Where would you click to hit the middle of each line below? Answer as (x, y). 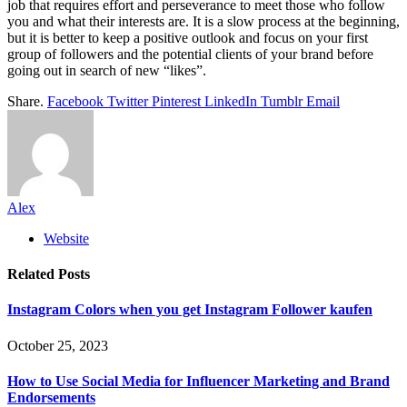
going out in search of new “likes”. (107, 70)
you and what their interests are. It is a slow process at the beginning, (203, 21)
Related (33, 274)
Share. (25, 101)
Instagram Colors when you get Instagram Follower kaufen (190, 310)
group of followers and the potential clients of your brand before (190, 54)
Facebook (75, 101)
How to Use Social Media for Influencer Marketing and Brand (199, 381)
